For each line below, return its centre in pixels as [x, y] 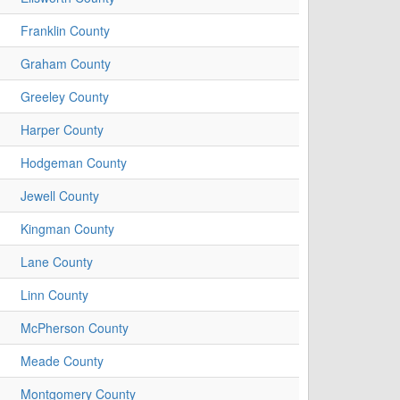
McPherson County [75, 328]
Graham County [66, 64]
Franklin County [65, 31]
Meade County [62, 361]
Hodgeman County [74, 163]
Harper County [62, 130]
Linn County [54, 295]
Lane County [57, 262]
